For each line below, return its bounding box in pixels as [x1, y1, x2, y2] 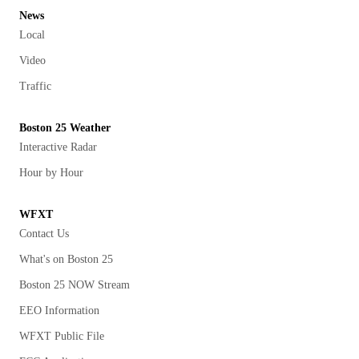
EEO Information [19, 305, 99, 317]
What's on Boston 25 [19, 253, 113, 265]
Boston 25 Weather [19, 122, 111, 134]
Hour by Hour [19, 167, 83, 179]
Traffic [19, 80, 51, 92]
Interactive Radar [19, 141, 97, 153]
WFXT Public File [19, 330, 104, 342]
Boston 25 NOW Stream [19, 279, 130, 291]
